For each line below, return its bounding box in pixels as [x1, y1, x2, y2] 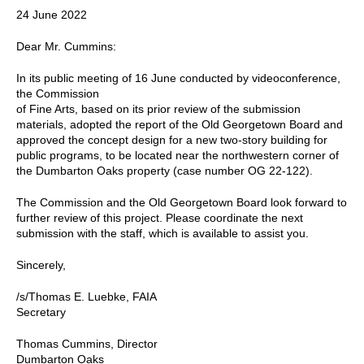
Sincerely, [16, 258, 66, 271]
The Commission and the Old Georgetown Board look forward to [16, 195, 347, 209]
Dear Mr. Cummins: [16, 39, 116, 53]
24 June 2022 [16, 7, 87, 21]
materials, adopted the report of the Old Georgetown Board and [16, 117, 343, 131]
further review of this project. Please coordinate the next [16, 210, 303, 224]
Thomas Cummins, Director [16, 336, 158, 350]
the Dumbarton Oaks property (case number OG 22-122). [16, 163, 313, 177]
